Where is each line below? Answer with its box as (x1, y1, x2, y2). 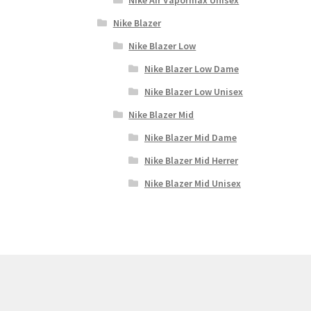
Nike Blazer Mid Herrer (144, 153, 238, 167)
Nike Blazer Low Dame (144, 62, 239, 75)
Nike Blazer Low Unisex (144, 85, 243, 98)
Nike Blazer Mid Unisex (144, 176, 241, 190)
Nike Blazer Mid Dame (144, 131, 237, 144)
